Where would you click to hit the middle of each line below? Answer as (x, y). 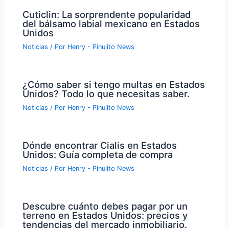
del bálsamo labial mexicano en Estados (111, 23)
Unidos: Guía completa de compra (98, 155)
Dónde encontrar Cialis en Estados (100, 145)
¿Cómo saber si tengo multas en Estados (114, 84)
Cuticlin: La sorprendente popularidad (107, 14)
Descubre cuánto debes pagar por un (105, 206)
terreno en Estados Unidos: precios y (105, 215)
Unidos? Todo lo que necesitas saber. (106, 93)
